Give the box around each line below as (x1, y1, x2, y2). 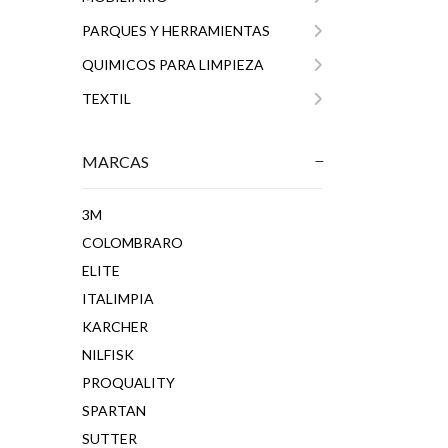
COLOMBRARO (82, 234, 183, 251)
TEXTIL (82, 90, 131, 107)
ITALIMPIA (82, 290, 154, 307)
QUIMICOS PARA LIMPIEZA (82, 56, 264, 73)
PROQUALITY (82, 374, 175, 391)
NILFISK (82, 346, 134, 363)
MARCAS (82, 152, 149, 171)
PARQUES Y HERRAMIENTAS (82, 22, 270, 39)
